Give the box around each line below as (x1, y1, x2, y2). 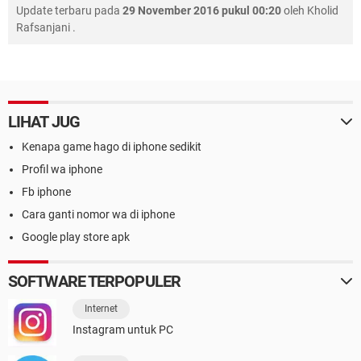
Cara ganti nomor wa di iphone (22, 208, 175, 222)
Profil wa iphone (22, 163, 102, 176)
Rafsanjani (16, 21, 70, 35)
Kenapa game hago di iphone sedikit (22, 140, 201, 154)
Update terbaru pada (16, 4, 122, 18)
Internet (85, 303, 118, 315)
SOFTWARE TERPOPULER (8, 272, 180, 292)
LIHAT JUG (8, 112, 80, 132)
